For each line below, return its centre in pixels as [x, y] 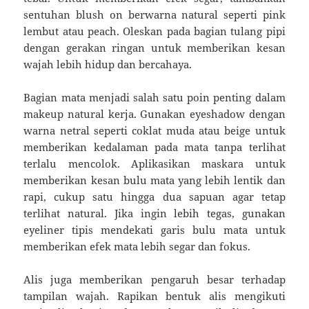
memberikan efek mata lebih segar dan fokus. [137, 246]
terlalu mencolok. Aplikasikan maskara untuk [154, 163]
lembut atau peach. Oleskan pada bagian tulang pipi [154, 31]
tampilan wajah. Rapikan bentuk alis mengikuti [154, 296]
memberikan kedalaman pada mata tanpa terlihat [154, 147]
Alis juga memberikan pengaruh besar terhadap [154, 279]
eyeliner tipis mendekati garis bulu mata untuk [154, 229]
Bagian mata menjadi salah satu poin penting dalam [154, 97]
